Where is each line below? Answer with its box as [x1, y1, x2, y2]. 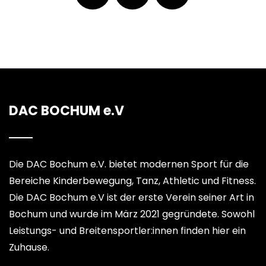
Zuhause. [9, 240, 49, 254]
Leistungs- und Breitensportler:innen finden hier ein [9, 223, 246, 237]
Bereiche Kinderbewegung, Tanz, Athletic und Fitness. [9, 173, 256, 188]
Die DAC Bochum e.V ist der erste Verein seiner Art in [9, 190, 254, 204]
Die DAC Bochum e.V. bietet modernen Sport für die [9, 157, 249, 171]
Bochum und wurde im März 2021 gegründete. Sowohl [9, 207, 255, 221]
